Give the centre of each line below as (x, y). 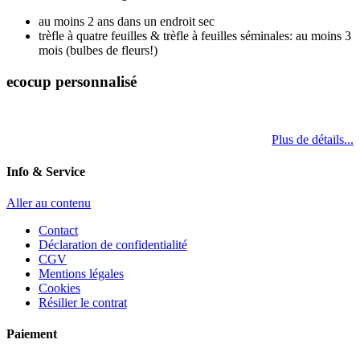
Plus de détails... (313, 140)
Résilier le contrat (83, 302)
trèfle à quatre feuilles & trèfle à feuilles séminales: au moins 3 (195, 35)
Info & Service (46, 171)
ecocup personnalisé (72, 81)
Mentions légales (81, 273)
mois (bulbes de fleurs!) (98, 50)
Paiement (32, 334)
